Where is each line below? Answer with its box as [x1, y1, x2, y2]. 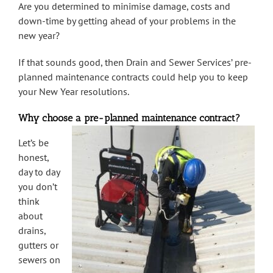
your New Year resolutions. [18, 85, 129, 98]
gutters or [18, 239, 58, 252]
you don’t [18, 180, 57, 193]
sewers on [18, 253, 60, 266]
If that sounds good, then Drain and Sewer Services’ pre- [18, 56, 252, 69]
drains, [18, 224, 46, 237]
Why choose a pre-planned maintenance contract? [18, 112, 240, 124]
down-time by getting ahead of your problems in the [18, 15, 236, 27]
